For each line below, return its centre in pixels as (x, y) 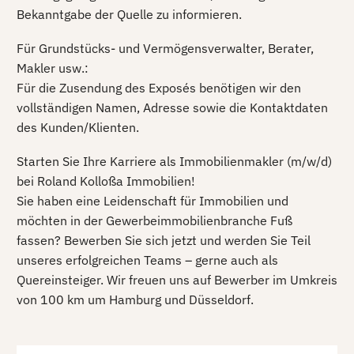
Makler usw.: (53, 68)
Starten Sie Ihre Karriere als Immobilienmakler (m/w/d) (174, 161)
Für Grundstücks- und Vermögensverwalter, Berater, (165, 48)
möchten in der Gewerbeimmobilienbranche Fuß (154, 220)
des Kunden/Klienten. (78, 127)
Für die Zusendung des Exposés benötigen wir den (159, 87)
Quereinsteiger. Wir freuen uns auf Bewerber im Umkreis (177, 279)
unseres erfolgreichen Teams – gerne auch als (147, 260)
